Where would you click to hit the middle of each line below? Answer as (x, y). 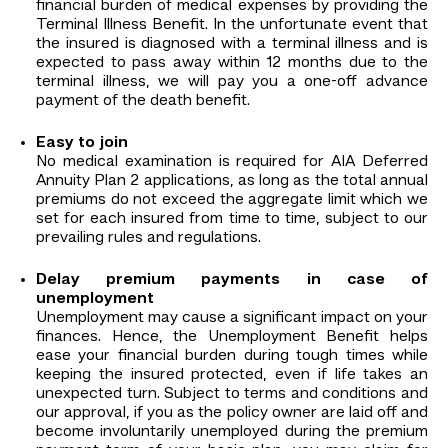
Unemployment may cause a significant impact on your (232, 317)
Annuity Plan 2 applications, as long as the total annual (232, 180)
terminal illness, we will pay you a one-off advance (232, 81)
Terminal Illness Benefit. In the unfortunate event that (232, 24)
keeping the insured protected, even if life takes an (232, 374)
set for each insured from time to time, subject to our (232, 218)
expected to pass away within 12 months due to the (232, 62)
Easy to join (82, 142)
